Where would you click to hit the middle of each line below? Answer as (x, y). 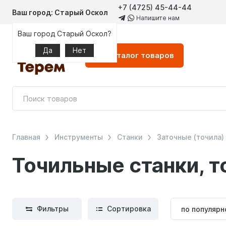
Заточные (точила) (190, 137)
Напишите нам (157, 18)
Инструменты (79, 137)
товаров (156, 55)
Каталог (123, 55)
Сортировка (129, 209)
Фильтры (53, 209)
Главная (26, 137)
